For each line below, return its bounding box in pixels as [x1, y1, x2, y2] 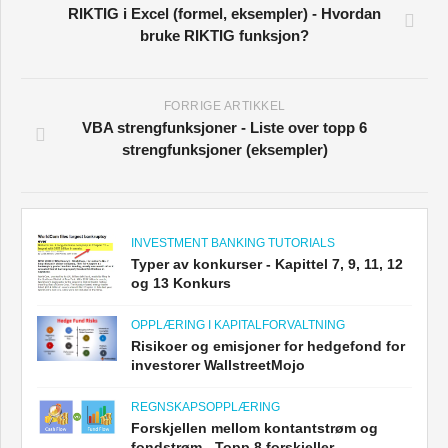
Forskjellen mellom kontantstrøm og [131, 420, 378, 437]
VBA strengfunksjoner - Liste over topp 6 [82, 119, 367, 137]
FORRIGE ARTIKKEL [163, 99, 286, 114]
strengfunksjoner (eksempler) [121, 141, 328, 159]
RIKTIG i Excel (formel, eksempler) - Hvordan [68, 5, 381, 23]
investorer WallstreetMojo [131, 357, 305, 374]
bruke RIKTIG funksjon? [140, 27, 309, 45]
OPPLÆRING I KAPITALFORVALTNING [131, 318, 345, 333]
